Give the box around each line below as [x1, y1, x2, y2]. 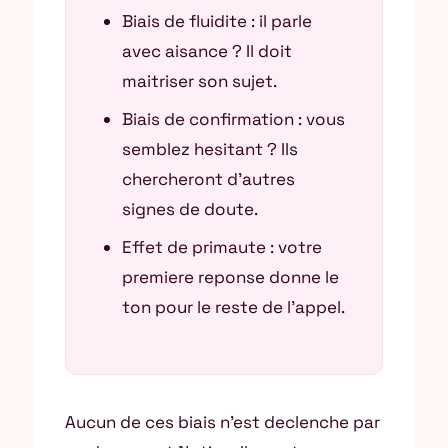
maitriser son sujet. [122, 70, 277, 92]
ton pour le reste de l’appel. [122, 296, 345, 318]
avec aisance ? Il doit [122, 40, 292, 62]
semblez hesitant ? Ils [122, 138, 298, 160]
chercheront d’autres [122, 168, 295, 190]
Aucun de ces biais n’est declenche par [65, 411, 380, 433]
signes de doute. [122, 198, 258, 220]
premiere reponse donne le [122, 266, 339, 288]
